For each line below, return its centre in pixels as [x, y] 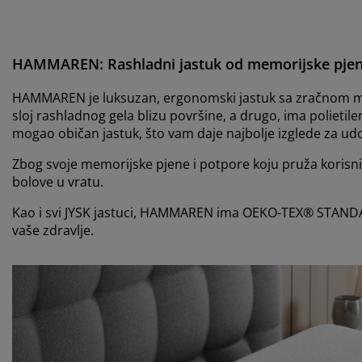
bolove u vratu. [58, 182]
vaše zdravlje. [53, 231]
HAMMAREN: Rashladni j [98, 64]
